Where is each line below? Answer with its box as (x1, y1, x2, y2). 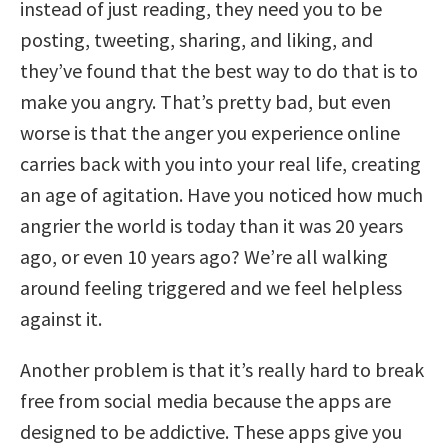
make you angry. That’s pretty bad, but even (20, 88, 391, 114)
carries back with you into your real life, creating (20, 150, 421, 176)
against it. (20, 305, 102, 331)
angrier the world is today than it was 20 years (20, 212, 403, 238)
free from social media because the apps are (20, 387, 391, 413)
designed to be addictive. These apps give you (20, 418, 402, 444)
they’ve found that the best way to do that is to (20, 57, 418, 83)
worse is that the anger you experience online (20, 119, 400, 145)
